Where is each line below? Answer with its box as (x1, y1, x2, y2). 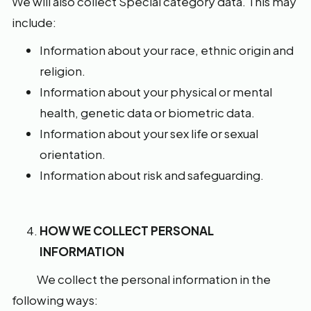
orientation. (40, 146, 106, 162)
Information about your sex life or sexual (40, 126, 258, 141)
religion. (40, 63, 85, 78)
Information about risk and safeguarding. (40, 167, 264, 183)
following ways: (12, 292, 98, 308)
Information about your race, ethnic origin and (40, 42, 294, 58)
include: (12, 15, 56, 30)
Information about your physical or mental (40, 84, 272, 99)
